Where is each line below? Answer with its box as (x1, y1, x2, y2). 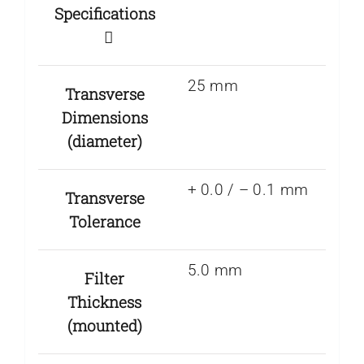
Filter (84, 267, 125, 288)
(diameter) (67, 130, 142, 151)
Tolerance (68, 210, 141, 232)
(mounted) (67, 314, 142, 336)
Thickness (67, 291, 142, 312)
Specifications (54, 2, 155, 24)
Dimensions (61, 106, 148, 128)
